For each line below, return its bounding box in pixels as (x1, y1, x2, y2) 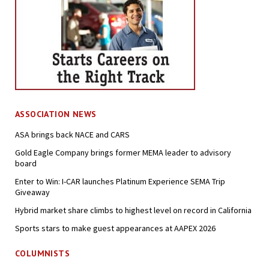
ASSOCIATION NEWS (14, 108, 97, 119)
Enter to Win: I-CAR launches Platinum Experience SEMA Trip (14, 175, 225, 187)
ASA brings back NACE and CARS (14, 128, 130, 140)
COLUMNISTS (14, 247, 70, 259)
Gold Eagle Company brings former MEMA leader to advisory (14, 147, 231, 158)
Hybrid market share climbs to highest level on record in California (14, 204, 252, 216)
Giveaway (14, 186, 50, 198)
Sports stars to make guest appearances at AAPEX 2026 (14, 222, 216, 234)
